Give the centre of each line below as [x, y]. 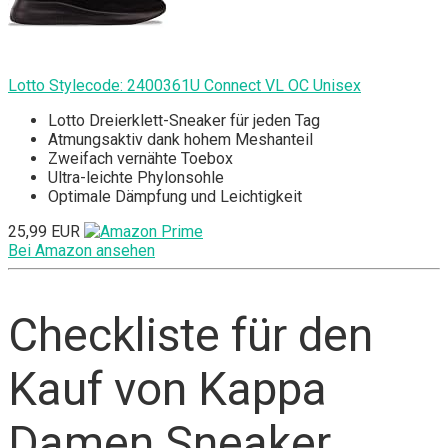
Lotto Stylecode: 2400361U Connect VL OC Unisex [184, 86]
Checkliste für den [190, 335]
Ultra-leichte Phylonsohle [136, 178]
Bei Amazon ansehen [81, 251]
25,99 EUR [44, 232]
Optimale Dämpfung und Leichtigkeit [175, 197]
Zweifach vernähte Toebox [140, 159]
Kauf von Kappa [167, 389]
